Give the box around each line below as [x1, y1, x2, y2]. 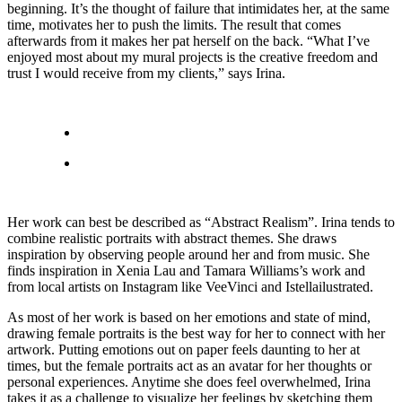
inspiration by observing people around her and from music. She [7, 246, 370, 262]
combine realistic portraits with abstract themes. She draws [7, 230, 336, 246]
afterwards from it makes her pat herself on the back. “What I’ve [7, 32, 370, 48]
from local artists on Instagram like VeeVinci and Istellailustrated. [7, 278, 377, 294]
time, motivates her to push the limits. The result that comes [7, 16, 341, 32]
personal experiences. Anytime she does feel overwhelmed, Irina [7, 373, 371, 389]
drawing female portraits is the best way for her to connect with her [7, 325, 385, 341]
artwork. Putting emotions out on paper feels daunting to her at [7, 341, 360, 357]
